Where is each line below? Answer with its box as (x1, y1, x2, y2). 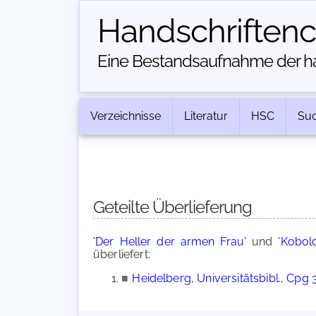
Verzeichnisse (90, 109, 161, 123)
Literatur (184, 109, 228, 123)
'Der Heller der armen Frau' (93, 235, 247, 248)
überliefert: (93, 248, 150, 261)
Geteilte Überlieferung (93, 197, 252, 217)
